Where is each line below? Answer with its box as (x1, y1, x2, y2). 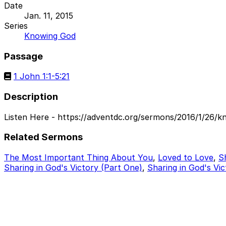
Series (4, 20, 28, 31)
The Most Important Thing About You (4, 152, 153, 163)
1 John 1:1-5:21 (14, 71, 70, 82)
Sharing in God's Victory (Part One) (4, 162, 142, 173)
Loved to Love (158, 152, 213, 163)
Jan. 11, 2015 (24, 10, 73, 21)
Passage (4, 50, 43, 62)
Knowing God (24, 30, 76, 41)
